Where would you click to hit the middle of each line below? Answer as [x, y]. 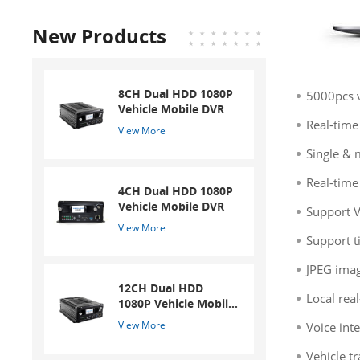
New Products [100, 35]
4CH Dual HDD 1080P [176, 190]
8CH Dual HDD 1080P [176, 93]
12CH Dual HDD [161, 288]
